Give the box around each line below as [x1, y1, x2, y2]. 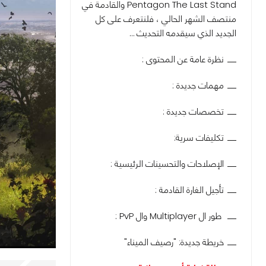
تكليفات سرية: [172, 131, 224, 144]
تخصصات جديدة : [163, 105, 224, 118]
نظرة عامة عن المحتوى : [142, 53, 224, 65]
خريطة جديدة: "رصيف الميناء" [124, 236, 224, 248]
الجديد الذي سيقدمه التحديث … [129, 27, 236, 39]
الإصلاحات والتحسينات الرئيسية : [110, 157, 224, 170]
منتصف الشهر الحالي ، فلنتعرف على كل [96, 12, 236, 25]
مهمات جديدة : [172, 79, 224, 91]
